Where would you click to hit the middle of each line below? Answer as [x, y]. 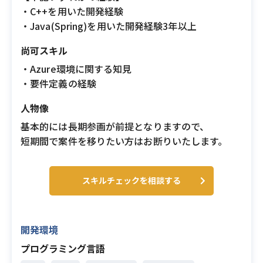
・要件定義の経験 [58, 83]
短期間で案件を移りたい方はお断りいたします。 [124, 141]
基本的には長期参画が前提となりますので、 [115, 126]
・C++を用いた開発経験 [72, 11]
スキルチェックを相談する [131, 180]
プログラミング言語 [63, 248]
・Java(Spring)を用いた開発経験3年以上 [109, 26]
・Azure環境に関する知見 [76, 69]
